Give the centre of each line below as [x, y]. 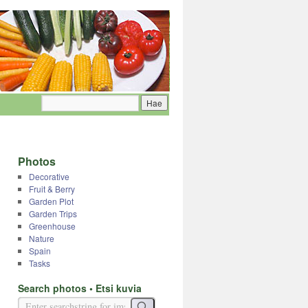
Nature [41, 238]
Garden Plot [51, 201]
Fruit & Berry [52, 189]
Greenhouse [52, 226]
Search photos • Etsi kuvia [80, 288]
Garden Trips [53, 213]
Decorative [49, 176]
